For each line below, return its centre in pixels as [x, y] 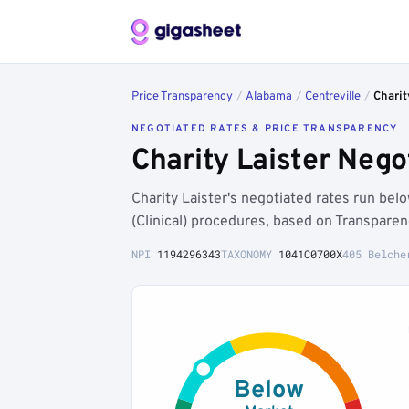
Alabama [269, 97]
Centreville [333, 97]
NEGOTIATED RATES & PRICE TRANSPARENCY [265, 129]
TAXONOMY [250, 254]
